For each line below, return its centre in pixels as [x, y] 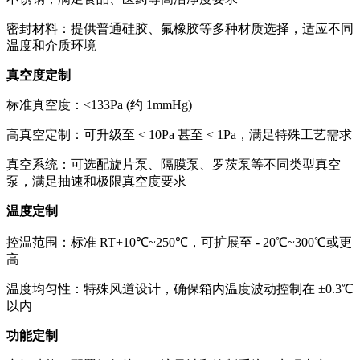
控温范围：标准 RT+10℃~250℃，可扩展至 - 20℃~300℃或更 [179, 243]
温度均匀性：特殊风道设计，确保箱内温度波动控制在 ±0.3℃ [180, 289]
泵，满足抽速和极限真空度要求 [96, 182]
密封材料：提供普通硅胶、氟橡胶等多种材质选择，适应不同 [180, 29]
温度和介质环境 [51, 46]
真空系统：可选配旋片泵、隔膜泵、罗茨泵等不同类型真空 [174, 165]
